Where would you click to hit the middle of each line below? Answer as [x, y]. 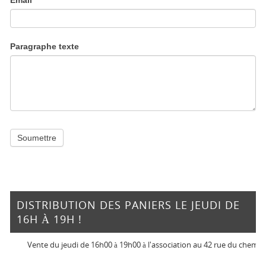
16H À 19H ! [50, 219]
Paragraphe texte [45, 47]
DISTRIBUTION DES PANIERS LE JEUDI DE [129, 205]
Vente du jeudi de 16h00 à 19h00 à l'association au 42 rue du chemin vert [132, 245]
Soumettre [37, 138]
